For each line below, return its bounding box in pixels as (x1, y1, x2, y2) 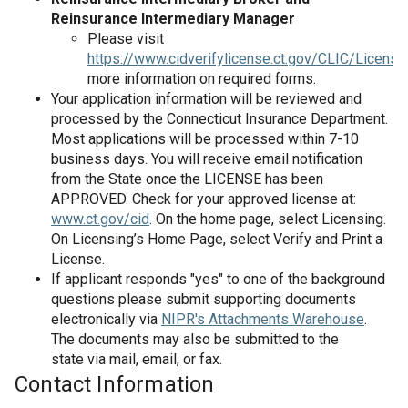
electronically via (51, 311, 161, 328)
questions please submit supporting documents (51, 291, 356, 308)
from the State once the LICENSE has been (51, 170, 323, 188)
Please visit (87, 30, 164, 47)
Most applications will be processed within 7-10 (51, 130, 359, 148)
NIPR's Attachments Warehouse (161, 311, 364, 328)
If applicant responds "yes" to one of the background (51, 270, 385, 288)
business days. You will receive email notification (51, 150, 362, 168)
